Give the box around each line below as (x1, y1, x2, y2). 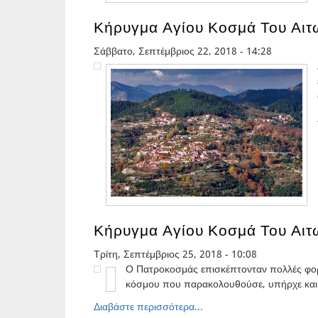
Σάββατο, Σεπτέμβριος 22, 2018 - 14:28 (94, 45, 272, 57)
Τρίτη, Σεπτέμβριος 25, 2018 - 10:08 (94, 248, 257, 260)
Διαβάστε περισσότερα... (94, 301, 203, 313)
